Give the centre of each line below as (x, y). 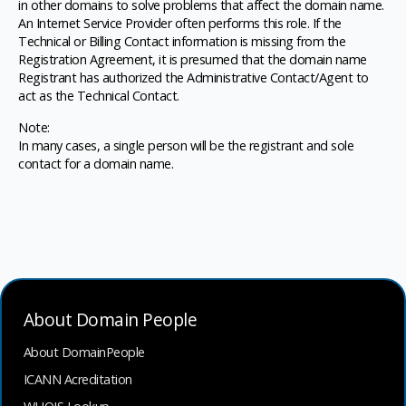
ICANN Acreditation (77, 380)
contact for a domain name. (96, 163)
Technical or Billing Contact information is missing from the (182, 42)
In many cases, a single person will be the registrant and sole (186, 145)
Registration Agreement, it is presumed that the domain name (193, 60)
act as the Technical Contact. (99, 96)
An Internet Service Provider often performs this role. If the (180, 24)
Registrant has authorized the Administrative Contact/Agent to (193, 78)
